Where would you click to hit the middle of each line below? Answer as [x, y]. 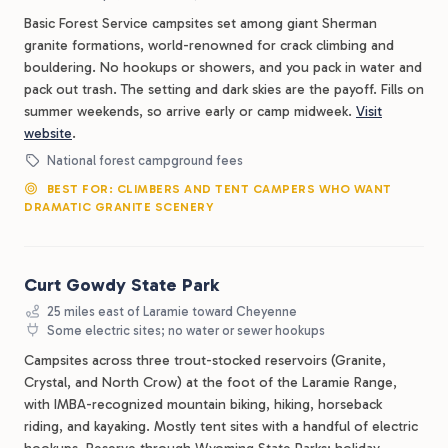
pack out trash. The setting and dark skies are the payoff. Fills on [224, 89]
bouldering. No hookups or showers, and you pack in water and [223, 67]
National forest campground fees [144, 160]
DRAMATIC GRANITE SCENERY [118, 207]
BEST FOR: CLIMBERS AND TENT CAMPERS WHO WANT [217, 189]
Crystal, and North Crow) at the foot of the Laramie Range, [210, 382]
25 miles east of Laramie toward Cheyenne [171, 311]
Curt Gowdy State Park [121, 285]
